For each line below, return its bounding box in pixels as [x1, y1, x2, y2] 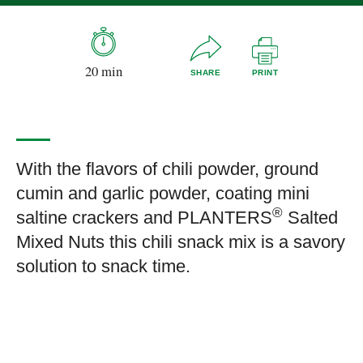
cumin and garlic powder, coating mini [16, 183, 310, 204]
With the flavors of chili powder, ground [16, 159, 318, 180]
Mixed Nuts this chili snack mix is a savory [16, 232, 345, 253]
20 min [84, 61, 122, 80]
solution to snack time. [16, 256, 190, 277]
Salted [283, 207, 338, 228]
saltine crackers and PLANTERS [16, 207, 272, 228]
